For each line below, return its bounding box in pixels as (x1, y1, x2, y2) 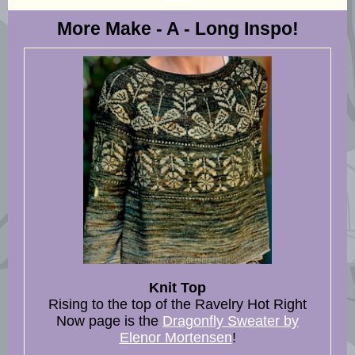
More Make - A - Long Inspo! (56, 18, 299, 39)
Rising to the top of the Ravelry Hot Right (48, 296, 307, 312)
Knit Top (149, 280, 206, 296)
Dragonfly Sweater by (162, 313, 299, 329)
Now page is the (56, 313, 162, 329)
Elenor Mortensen (119, 330, 232, 345)
